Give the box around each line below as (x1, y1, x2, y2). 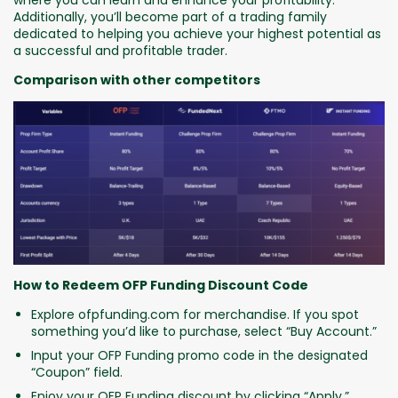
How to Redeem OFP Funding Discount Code (13, 275, 308, 294)
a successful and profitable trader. (13, 42, 227, 60)
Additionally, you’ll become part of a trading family (13, 8, 327, 27)
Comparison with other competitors (13, 71, 260, 90)
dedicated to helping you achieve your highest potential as (13, 25, 381, 44)
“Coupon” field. (31, 362, 123, 381)
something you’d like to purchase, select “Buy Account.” (31, 322, 377, 340)
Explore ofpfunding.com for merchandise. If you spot (31, 305, 359, 323)
